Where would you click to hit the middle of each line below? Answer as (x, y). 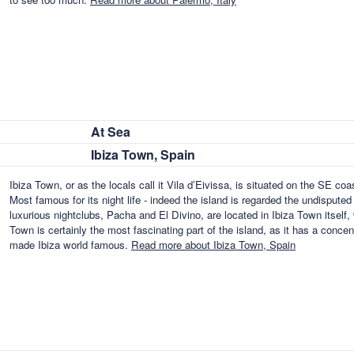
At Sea (111, 132)
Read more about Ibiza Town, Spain (213, 245)
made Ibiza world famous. (70, 245)
